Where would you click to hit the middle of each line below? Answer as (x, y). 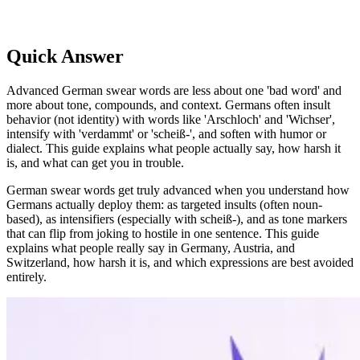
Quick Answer (65, 56)
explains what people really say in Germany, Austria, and (151, 247)
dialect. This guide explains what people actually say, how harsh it (174, 148)
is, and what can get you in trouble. (95, 162)
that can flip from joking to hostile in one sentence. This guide (163, 233)
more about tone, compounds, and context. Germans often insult (168, 104)
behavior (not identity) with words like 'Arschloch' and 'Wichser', (171, 119)
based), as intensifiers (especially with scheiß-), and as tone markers (177, 219)
